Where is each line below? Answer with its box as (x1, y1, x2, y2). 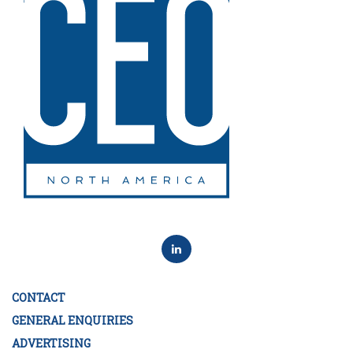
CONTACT (12, 289, 65, 305)
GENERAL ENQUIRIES (12, 312, 133, 328)
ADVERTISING (12, 335, 91, 351)
